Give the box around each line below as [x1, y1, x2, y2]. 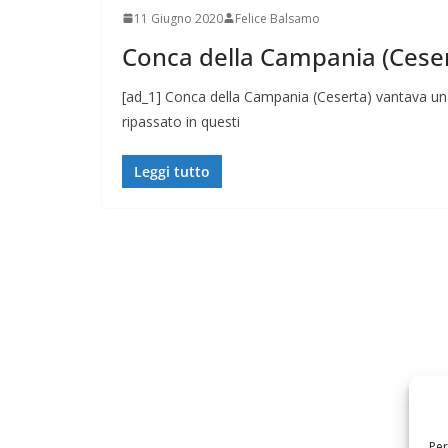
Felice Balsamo [235, 9, 320, 27]
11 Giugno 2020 [134, 9, 223, 27]
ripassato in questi [122, 111, 240, 131]
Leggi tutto [134, 161, 210, 181]
